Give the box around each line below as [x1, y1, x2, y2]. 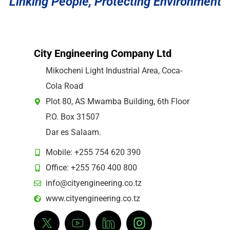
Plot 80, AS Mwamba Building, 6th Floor [45, 96, 189, 106]
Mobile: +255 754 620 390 [45, 147, 141, 157]
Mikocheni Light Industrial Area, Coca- [45, 65, 182, 75]
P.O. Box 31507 [45, 111, 100, 122]
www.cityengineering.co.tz [45, 193, 140, 203]
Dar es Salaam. [45, 127, 101, 137]
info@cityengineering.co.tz [45, 178, 142, 188]
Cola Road [45, 81, 83, 91]
